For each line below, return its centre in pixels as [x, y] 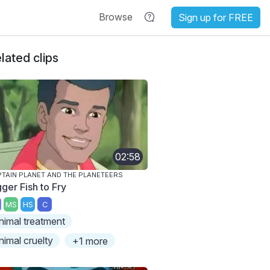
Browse [116, 17]
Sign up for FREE [216, 17]
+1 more [90, 241]
